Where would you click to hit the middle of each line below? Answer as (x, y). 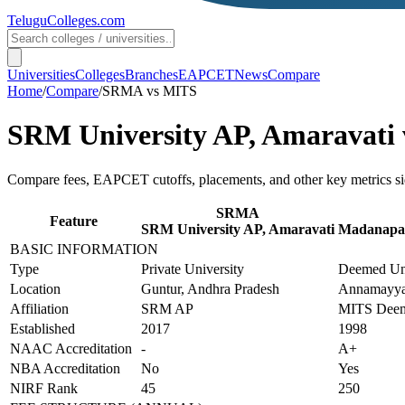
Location (35, 288)
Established (42, 328)
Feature (74, 221)
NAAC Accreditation (71, 348)
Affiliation (39, 308)
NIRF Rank (44, 388)
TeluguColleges (52, 20)
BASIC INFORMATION (84, 249)
